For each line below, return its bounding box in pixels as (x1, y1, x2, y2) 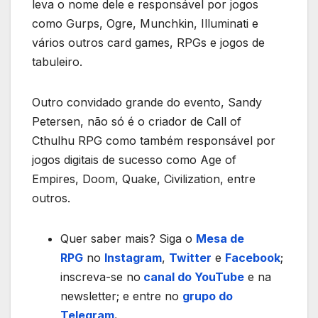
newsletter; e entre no (60, 288, 182, 303)
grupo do (182, 288, 233, 303)
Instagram (104, 250, 162, 265)
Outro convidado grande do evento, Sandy (32, 94, 262, 109)
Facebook (225, 250, 280, 265)
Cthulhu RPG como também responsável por (32, 133, 275, 148)
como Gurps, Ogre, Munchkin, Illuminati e (32, 16, 258, 31)
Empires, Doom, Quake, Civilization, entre (32, 171, 256, 186)
